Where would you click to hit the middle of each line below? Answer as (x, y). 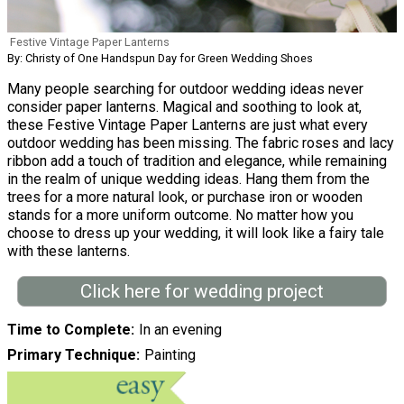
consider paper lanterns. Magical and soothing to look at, (184, 106)
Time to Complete (69, 330)
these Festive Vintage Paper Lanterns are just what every (188, 124)
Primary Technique (72, 355)
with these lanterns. (69, 251)
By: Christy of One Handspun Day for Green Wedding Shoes (160, 58)
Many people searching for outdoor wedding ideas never (185, 88)
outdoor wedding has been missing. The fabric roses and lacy (201, 142)
